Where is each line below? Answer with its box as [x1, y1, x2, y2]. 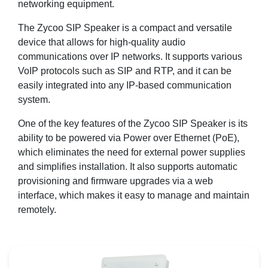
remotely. [18, 205, 56, 215]
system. [18, 95, 50, 105]
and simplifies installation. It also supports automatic [18, 162, 237, 172]
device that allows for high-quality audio [18, 37, 185, 47]
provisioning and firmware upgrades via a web [18, 176, 213, 186]
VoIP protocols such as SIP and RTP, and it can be [18, 66, 232, 76]
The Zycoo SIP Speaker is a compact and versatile [18, 23, 232, 33]
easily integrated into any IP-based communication [18, 80, 232, 90]
